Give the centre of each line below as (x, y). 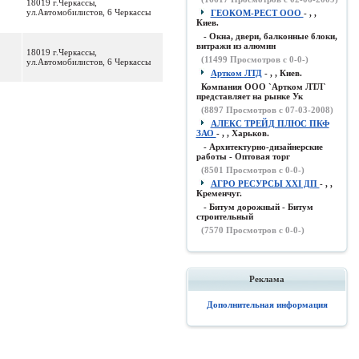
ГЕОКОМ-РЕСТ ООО (257, 13)
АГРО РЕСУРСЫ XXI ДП (265, 184)
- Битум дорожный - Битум (257, 207)
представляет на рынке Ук (249, 96)
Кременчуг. (219, 193)
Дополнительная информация (267, 305)
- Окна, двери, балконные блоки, (269, 36)
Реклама (267, 279)
